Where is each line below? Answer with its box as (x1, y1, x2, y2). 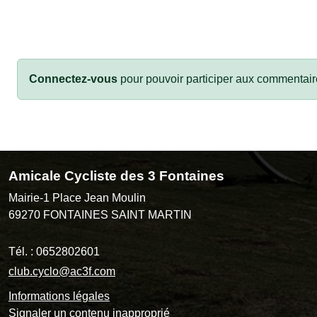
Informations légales (8, 289, 110, 302)
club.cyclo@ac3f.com (8, 265, 115, 277)
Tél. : (8, 245, 36, 258)
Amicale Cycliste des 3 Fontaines (8, 168, 224, 183)
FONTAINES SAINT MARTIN (43, 208, 192, 221)
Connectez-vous (29, 72, 117, 85)
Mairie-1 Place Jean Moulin (8, 191, 146, 204)
